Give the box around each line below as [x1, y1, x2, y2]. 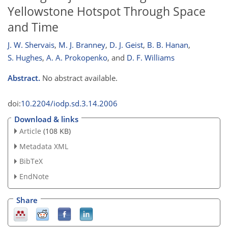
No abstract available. [40, 73, 118, 83]
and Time [8, 19, 59, 35]
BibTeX [19, 156, 43, 166]
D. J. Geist [109, 40, 143, 50]
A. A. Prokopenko [46, 52, 107, 63]
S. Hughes [8, 52, 42, 63]
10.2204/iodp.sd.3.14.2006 [21, 98, 118, 109]
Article [19, 126, 41, 136]
